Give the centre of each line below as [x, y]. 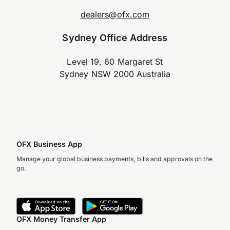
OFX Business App [49, 144]
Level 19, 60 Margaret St [115, 61]
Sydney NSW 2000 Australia [115, 74]
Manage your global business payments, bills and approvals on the [114, 159]
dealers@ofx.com [115, 14]
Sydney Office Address [115, 37]
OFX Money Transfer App [61, 219]
